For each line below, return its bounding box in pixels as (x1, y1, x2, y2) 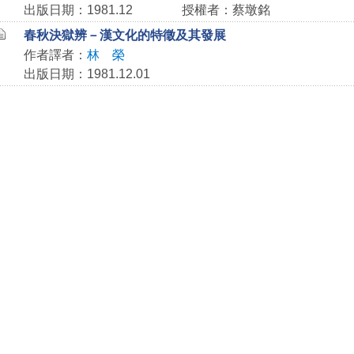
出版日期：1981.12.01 (23, 67, 150, 81)
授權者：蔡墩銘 (181, 3, 270, 17)
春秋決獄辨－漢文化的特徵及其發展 (23, 28, 226, 42)
